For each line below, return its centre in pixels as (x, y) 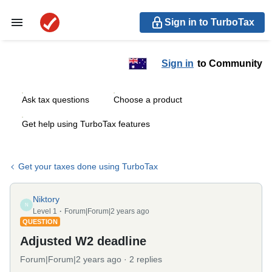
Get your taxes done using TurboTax (88, 166)
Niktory (46, 199)
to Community (230, 63)
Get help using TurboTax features (86, 124)
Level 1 (45, 211)
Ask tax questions (56, 100)
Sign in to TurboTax (209, 22)
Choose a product (148, 100)
